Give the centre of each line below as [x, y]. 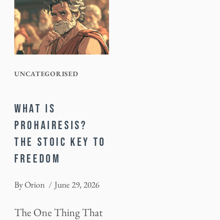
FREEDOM [38, 159]
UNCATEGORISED [46, 73]
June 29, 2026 [77, 185]
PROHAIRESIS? [51, 125]
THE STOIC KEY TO [60, 142]
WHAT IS [35, 109]
